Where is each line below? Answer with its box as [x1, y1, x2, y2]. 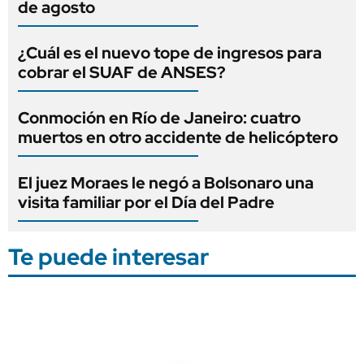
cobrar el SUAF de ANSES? [18, 61, 226, 83]
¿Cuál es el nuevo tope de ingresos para [18, 41, 322, 63]
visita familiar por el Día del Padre [18, 191, 275, 213]
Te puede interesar [8, 240, 209, 272]
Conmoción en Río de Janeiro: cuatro [18, 106, 301, 128]
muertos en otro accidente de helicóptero [18, 126, 338, 148]
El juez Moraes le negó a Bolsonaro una [18, 171, 314, 193]
